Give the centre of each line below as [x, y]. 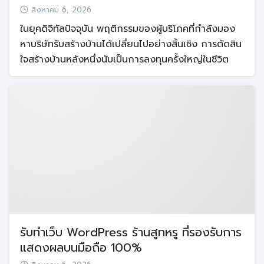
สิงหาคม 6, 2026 [61, 10]
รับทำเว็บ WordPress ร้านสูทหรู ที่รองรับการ [131, 232]
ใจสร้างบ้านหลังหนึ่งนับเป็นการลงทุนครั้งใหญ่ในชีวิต [124, 59]
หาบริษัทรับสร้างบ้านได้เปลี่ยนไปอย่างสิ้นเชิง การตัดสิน [131, 44]
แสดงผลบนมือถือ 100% [81, 248]
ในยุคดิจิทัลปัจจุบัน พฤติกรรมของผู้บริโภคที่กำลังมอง [128, 29]
